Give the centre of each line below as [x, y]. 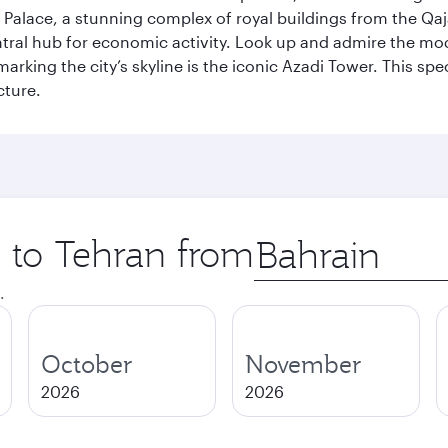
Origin [276, 240]
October [87, 364]
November [303, 364]
